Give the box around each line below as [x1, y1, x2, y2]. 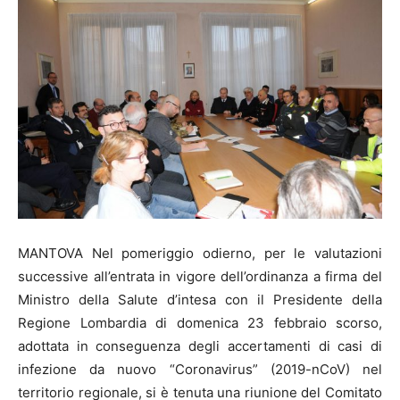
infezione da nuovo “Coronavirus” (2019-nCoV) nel [18, 361, 382, 379]
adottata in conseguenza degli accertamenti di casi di [18, 337, 382, 355]
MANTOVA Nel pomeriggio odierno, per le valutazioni [18, 245, 382, 262]
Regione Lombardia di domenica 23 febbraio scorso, [18, 314, 382, 332]
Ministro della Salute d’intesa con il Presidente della [18, 291, 382, 309]
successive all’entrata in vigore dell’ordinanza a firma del [18, 268, 382, 286]
